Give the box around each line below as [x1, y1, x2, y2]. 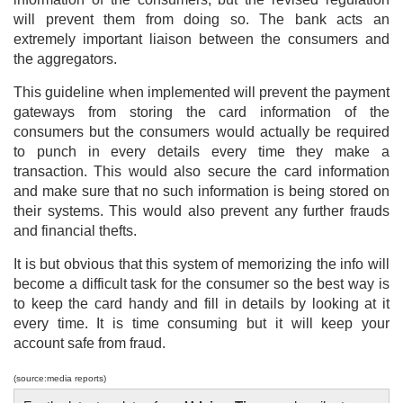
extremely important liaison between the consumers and [13, 31, 390, 47]
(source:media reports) [13, 372, 106, 383]
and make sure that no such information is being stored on [13, 183, 390, 199]
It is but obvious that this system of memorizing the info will [13, 255, 390, 272]
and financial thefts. [13, 222, 137, 238]
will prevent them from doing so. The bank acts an [13, 11, 390, 27]
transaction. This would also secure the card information [13, 163, 390, 179]
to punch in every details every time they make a [13, 143, 390, 159]
